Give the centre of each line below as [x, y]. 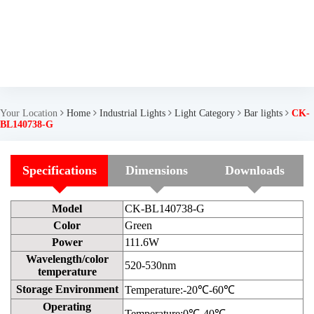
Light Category [205, 113]
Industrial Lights [132, 113]
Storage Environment [67, 289]
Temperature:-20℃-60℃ [180, 290]
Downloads [254, 170]
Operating [67, 307]
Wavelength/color [67, 259]
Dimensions [157, 170]
